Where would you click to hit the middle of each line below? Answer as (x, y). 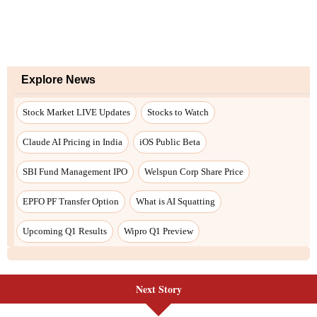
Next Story (158, 289)
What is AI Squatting (175, 201)
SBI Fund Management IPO (75, 171)
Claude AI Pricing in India (73, 142)
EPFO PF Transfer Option (71, 201)
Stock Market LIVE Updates (76, 112)
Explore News (58, 79)
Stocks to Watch (178, 112)
